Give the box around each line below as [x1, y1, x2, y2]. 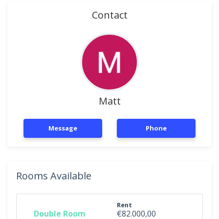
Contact [91, 8, 128, 22]
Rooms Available [16, 169, 91, 182]
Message [48, 124, 77, 132]
